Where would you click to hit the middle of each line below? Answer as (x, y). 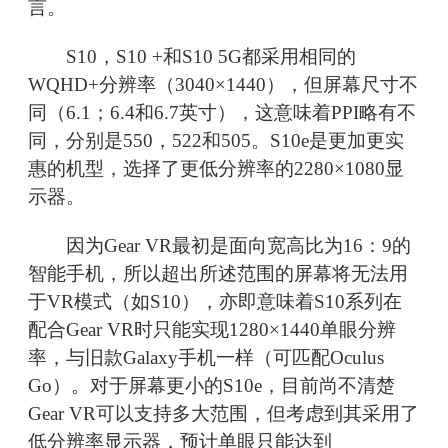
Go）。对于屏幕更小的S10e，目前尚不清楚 (211, 386)
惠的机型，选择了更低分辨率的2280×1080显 (216, 169)
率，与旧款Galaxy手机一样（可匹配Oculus (206, 358)
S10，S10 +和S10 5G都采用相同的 (192, 57)
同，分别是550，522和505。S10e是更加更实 (216, 141)
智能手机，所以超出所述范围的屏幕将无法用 (218, 274)
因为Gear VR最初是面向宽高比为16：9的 (219, 246)
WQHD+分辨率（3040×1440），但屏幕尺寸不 (223, 85)
